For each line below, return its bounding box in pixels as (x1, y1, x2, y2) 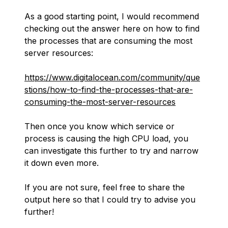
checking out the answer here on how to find (24, 23, 199, 34)
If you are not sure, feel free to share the (24, 182, 185, 192)
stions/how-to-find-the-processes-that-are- (24, 84, 193, 95)
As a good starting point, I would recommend (24, 11, 199, 21)
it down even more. (24, 158, 99, 168)
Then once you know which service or (24, 121, 175, 131)
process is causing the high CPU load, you (24, 133, 188, 144)
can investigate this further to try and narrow (24, 146, 198, 156)
